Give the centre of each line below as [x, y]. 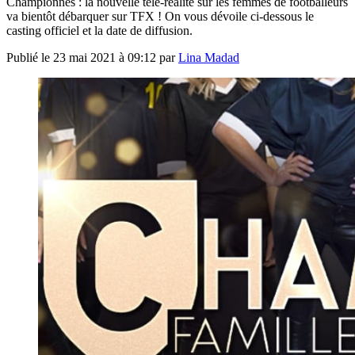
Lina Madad [209, 57]
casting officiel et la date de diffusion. [99, 30]
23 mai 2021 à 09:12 [105, 57]
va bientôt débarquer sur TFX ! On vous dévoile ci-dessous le [160, 16]
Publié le [30, 57]
